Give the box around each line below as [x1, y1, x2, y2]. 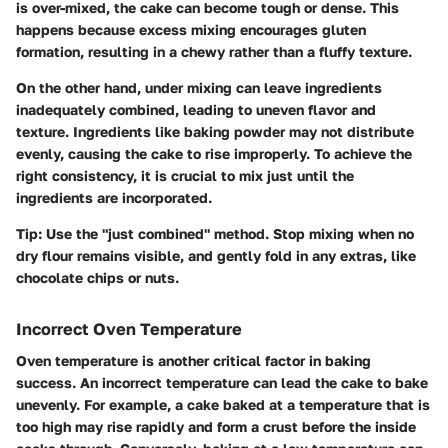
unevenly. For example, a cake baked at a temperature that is [16, 395, 430, 413]
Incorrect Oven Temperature [16, 318, 242, 339]
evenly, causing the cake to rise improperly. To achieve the [16, 144, 412, 162]
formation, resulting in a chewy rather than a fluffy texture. [16, 42, 412, 60]
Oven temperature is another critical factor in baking [16, 351, 371, 369]
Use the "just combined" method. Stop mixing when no [42, 224, 414, 242]
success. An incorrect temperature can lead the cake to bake [16, 373, 428, 391]
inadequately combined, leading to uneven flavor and [16, 100, 376, 118]
